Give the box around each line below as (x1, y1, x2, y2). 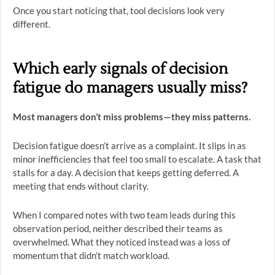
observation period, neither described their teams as (13, 223, 223, 234)
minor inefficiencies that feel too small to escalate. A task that (13, 153, 261, 165)
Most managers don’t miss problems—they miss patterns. (13, 111, 250, 122)
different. (13, 18, 50, 29)
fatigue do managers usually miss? (13, 79, 247, 98)
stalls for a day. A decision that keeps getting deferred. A (13, 167, 239, 178)
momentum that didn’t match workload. (13, 250, 169, 261)
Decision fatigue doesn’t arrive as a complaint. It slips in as (13, 140, 246, 151)
